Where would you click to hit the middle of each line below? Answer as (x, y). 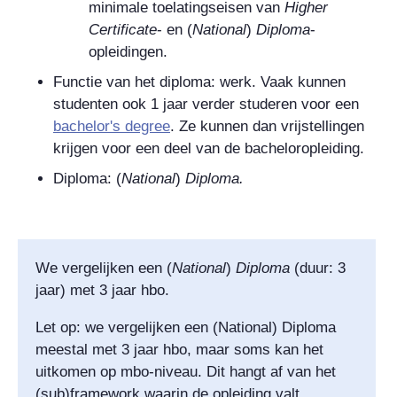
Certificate (123, 29)
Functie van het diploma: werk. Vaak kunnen (199, 82)
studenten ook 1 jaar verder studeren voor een (206, 104)
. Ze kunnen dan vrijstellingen (267, 126)
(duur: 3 (318, 268)
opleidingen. (128, 51)
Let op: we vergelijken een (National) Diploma (186, 327)
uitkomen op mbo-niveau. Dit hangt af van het (186, 371)
